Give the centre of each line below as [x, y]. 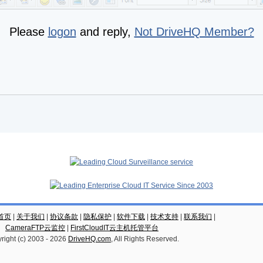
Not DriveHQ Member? [194, 32]
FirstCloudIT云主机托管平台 [114, 228]
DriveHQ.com [90, 239]
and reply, [105, 32]
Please [28, 32]
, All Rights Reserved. [145, 239]
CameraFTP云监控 [35, 228]
